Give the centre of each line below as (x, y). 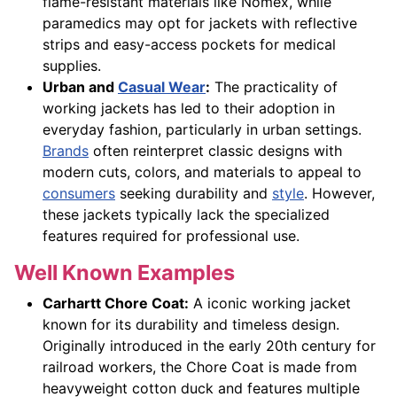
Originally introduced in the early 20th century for (209, 346)
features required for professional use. (171, 236)
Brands (66, 151)
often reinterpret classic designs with (215, 151)
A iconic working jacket (270, 304)
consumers (79, 194)
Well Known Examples (125, 273)
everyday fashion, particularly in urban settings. (202, 130)
